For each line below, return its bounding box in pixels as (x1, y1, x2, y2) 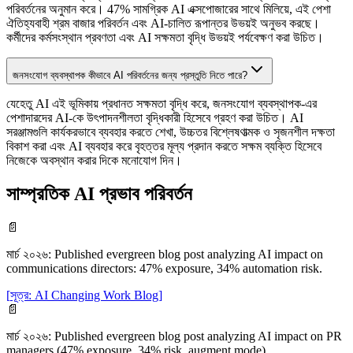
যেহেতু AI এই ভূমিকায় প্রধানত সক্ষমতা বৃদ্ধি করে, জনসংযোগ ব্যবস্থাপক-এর (6, 96, 317, 110)
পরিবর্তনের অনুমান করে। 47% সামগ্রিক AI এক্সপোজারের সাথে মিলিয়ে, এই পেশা (6, 2, 331, 16)
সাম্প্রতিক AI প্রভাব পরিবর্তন (6, 183, 192, 204)
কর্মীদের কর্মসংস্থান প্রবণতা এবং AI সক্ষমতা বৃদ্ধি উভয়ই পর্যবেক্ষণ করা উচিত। (6, 30, 324, 44)
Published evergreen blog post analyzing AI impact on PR (54, 329, 342, 343)
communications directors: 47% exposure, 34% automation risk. (6, 261, 322, 275)
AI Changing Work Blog (35, 288, 158, 302)
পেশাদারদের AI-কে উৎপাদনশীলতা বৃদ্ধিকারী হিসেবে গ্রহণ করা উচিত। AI (6, 110, 303, 124)
